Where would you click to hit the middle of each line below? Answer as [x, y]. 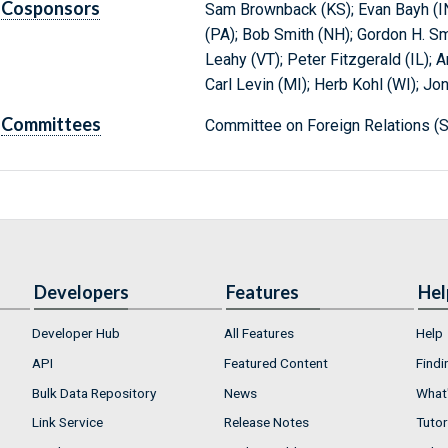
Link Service [67, 422]
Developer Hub [76, 333]
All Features [259, 333]
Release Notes [266, 422]
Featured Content [276, 362]
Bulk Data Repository [94, 392]
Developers [81, 292]
